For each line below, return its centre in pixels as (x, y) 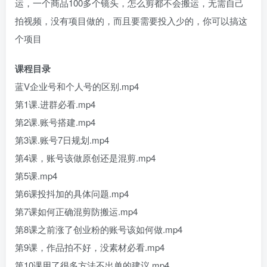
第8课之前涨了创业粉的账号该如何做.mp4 (99, 229)
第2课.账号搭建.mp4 (55, 122)
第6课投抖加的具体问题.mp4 (72, 193)
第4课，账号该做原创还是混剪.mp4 (85, 157)
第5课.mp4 (36, 175)
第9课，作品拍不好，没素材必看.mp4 (90, 247)
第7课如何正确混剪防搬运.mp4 (76, 211)
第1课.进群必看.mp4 (55, 104)
